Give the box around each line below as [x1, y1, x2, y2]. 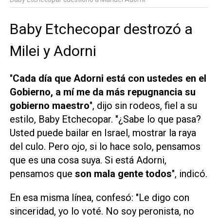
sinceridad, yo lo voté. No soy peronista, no [10, 205, 194, 217]
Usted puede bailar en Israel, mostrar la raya [10, 127, 196, 139]
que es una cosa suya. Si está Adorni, [10, 154, 166, 166]
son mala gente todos [75, 168, 172, 180]
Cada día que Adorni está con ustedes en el [13, 73, 206, 85]
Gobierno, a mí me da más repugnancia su [10, 86, 196, 98]
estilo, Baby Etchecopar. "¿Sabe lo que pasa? [10, 113, 201, 126]
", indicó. [172, 168, 207, 180]
